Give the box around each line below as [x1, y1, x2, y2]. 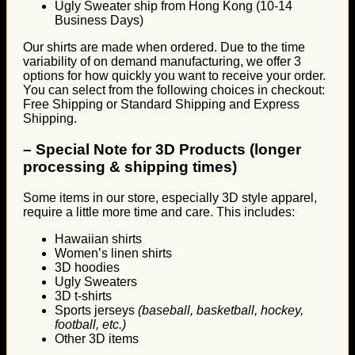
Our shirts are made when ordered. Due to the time [23, 40, 305, 55]
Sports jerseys [55, 303, 138, 317]
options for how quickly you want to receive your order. [23, 69, 326, 83]
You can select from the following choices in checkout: [23, 83, 325, 97]
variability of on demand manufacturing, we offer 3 [23, 55, 301, 69]
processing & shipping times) [23, 158, 237, 176]
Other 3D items [55, 331, 139, 345]
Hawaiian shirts [55, 231, 142, 246]
